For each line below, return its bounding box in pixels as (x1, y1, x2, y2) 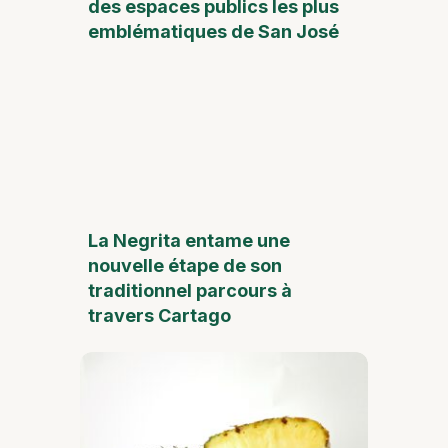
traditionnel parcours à (88, 279, 292, 301)
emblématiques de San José (88, 20, 339, 42)
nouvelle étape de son (88, 254, 282, 276)
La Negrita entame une (88, 229, 290, 251)
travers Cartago (88, 304, 231, 326)
